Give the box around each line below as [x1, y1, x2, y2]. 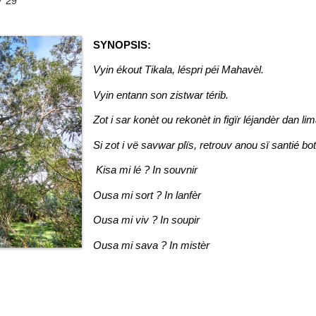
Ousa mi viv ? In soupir [93, 214, 200, 226]
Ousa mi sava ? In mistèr [93, 238, 210, 251]
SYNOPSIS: [93, 38, 152, 51]
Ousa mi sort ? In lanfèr [93, 188, 202, 201]
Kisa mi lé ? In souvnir [96, 164, 198, 176]
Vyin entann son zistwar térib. [93, 88, 229, 101]
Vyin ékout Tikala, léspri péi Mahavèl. [93, 63, 265, 75]
